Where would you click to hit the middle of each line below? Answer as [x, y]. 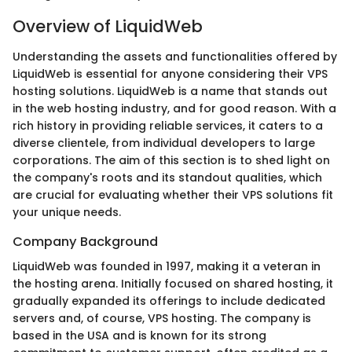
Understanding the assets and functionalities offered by [175, 56]
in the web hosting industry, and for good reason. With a [174, 108]
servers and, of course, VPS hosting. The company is [162, 318]
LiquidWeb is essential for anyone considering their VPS [170, 73]
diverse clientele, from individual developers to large [164, 143]
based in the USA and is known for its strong [139, 335]
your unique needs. [67, 212]
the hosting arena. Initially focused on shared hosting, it [173, 283]
